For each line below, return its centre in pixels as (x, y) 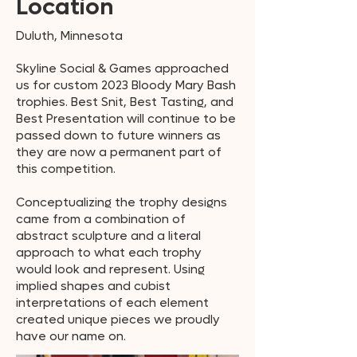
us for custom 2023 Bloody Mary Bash (126, 85)
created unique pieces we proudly (118, 320)
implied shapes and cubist (93, 286)
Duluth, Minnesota (69, 36)
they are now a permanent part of (119, 152)
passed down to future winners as (118, 135)
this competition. (66, 169)
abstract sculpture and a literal (108, 236)
